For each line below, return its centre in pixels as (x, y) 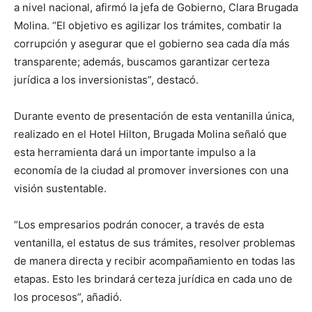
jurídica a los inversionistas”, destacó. (106, 79)
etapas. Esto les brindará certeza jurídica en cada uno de (153, 279)
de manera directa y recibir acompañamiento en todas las (155, 260)
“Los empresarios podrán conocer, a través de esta (139, 224)
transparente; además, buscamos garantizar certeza (142, 61)
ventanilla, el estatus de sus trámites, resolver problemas (155, 242)
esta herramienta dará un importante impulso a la (135, 152)
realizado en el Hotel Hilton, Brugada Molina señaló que (150, 134)
